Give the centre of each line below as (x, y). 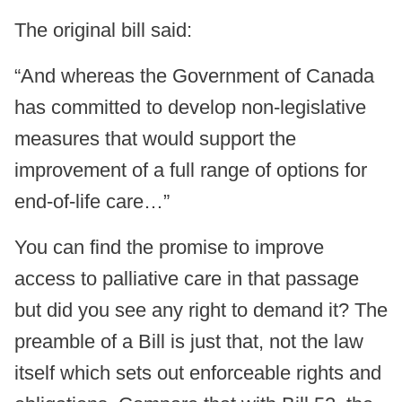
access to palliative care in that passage (187, 279)
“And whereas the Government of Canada (194, 76)
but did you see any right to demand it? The (201, 310)
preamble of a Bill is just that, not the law (189, 342)
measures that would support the (155, 139)
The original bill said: (103, 31)
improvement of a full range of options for (191, 170)
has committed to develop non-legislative (190, 108)
